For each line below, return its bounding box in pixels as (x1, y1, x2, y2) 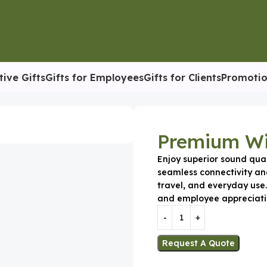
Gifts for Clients (143, 71, 221, 83)
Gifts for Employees (45, 71, 144, 83)
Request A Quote (162, 237, 235, 249)
